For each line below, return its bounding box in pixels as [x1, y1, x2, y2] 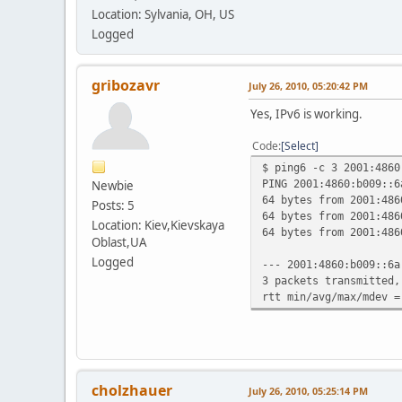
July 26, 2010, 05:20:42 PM [249, 78, 368, 92]
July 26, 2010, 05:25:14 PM [249, 383, 368, 398]
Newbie [92, 177, 134, 194]
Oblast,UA [92, 233, 147, 250]
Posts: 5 [92, 197, 135, 214]
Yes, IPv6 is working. [250, 105, 363, 122]
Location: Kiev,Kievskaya [92, 216, 224, 233]
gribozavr [92, 74, 160, 95]
